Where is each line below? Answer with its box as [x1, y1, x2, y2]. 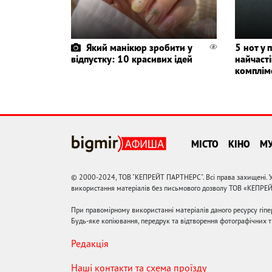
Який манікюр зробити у [86, 41, 192, 53]
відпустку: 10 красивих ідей [71, 52, 192, 65]
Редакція [71, 237, 109, 250]
